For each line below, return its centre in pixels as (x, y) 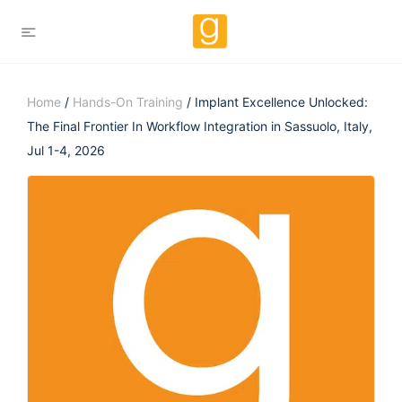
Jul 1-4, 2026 (66, 150)
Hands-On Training (128, 102)
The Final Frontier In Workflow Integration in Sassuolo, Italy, (200, 126)
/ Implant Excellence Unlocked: (275, 102)
